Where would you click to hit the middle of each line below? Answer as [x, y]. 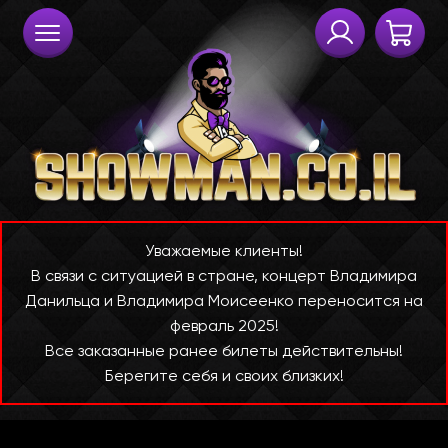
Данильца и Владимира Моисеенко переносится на [224, 301]
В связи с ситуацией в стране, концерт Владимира [224, 276]
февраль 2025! [224, 326]
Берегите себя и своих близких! [224, 376]
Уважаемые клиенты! [224, 251]
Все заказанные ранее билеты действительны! [224, 351]
